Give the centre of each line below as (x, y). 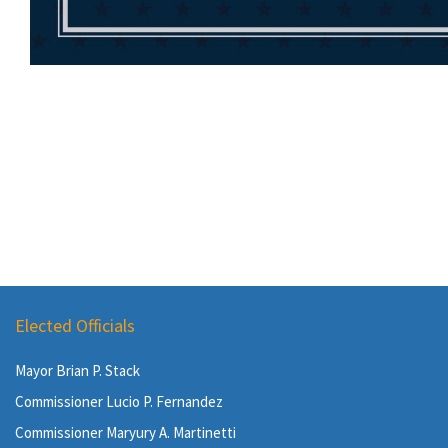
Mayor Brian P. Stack (77, 370)
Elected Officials (75, 325)
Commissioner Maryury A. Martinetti (125, 432)
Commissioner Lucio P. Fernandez (119, 401)
